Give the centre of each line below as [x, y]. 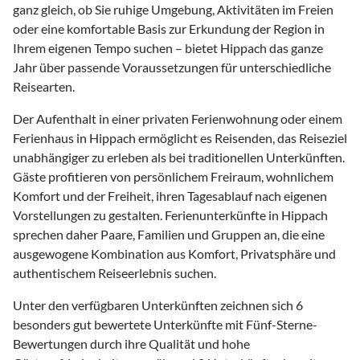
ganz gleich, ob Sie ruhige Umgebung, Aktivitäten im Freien [173, 10]
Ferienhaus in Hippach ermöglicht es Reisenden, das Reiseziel [180, 138]
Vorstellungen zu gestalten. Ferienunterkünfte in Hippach [170, 215]
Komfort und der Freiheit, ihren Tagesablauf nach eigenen [170, 196]
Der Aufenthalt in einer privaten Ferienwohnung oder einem [178, 119]
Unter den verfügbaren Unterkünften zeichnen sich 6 [158, 305]
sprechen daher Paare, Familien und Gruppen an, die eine [169, 235]
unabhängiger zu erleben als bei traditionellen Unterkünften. [179, 157]
